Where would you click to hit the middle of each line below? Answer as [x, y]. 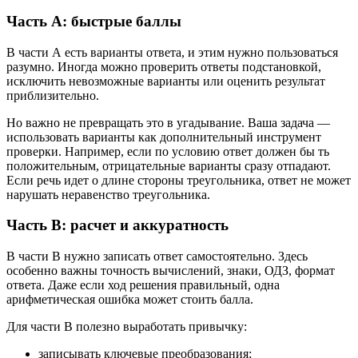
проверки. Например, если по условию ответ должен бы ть [168, 151]
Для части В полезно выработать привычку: [127, 327]
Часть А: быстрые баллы [94, 21]
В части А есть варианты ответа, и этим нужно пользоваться [172, 52]
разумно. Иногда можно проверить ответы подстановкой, [164, 66]
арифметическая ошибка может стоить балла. [130, 300]
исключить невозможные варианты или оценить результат [166, 81]
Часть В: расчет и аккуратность [117, 225]
